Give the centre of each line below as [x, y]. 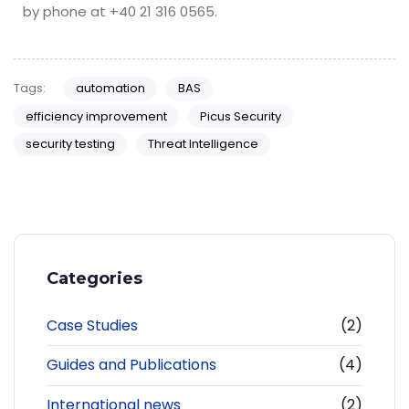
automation [110, 89]
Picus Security [241, 116]
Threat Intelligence [203, 144]
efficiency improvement [96, 116]
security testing [70, 144]
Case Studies [92, 325]
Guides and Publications [131, 365]
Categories [94, 278]
